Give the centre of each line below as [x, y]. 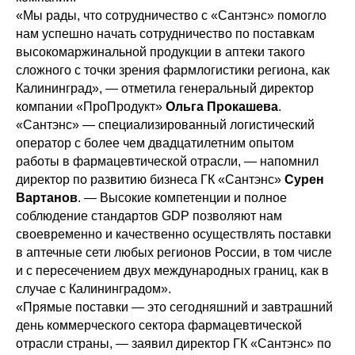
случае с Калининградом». [94, 288]
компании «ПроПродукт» [91, 106]
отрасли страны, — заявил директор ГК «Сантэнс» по [174, 343]
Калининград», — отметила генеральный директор [165, 88]
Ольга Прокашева [222, 106]
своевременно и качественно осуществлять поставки [174, 234]
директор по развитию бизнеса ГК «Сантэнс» [150, 179]
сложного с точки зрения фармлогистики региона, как [173, 70]
